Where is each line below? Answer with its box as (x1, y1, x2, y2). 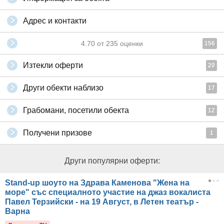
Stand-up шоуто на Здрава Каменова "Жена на (5, 178, 189, 187)
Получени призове (23, 128, 92, 137)
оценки (118, 39, 143, 47)
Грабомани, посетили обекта (23, 106, 129, 114)
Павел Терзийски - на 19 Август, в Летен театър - (5, 197, 198, 206)
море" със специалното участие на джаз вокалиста (5, 188, 210, 196)
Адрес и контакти (23, 16, 86, 25)
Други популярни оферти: (64, 156, 160, 165)
